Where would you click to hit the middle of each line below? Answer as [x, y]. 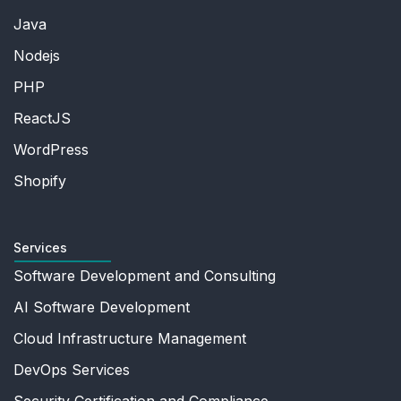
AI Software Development [102, 307]
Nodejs [37, 55]
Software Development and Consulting [145, 275]
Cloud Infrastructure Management [130, 338]
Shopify [40, 180]
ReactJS [42, 118]
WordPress [51, 149]
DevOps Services [72, 369]
